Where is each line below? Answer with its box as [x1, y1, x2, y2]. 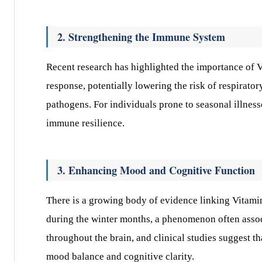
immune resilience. [46, 118, 125, 129]
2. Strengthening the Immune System [57, 29, 225, 44]
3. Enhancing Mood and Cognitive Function [57, 163, 255, 178]
